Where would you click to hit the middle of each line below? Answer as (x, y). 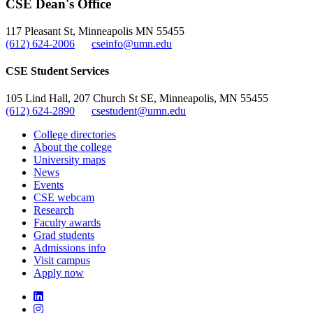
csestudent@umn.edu (139, 111)
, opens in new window (57, 16)
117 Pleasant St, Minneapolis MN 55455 (95, 31)
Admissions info (70, 248)
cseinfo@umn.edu (132, 43)
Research (54, 210)
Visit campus (62, 261)
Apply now (59, 273)
